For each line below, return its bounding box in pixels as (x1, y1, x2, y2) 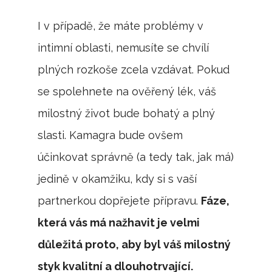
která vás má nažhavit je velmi (38, 216, 200, 229)
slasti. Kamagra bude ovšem (38, 129, 183, 142)
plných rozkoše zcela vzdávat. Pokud (38, 63, 230, 76)
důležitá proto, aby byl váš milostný (38, 238, 231, 251)
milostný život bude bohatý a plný (38, 107, 216, 120)
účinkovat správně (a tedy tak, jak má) (38, 151, 234, 164)
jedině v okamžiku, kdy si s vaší (38, 172, 197, 186)
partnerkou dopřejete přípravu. (38, 194, 202, 208)
